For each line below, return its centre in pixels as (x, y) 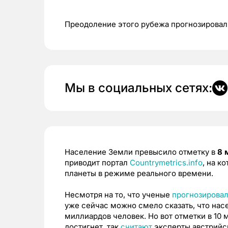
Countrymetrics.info (166, 163)
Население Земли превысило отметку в (141, 152)
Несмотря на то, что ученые (118, 195)
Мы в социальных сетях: (138, 88)
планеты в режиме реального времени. (139, 174)
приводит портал (97, 163)
